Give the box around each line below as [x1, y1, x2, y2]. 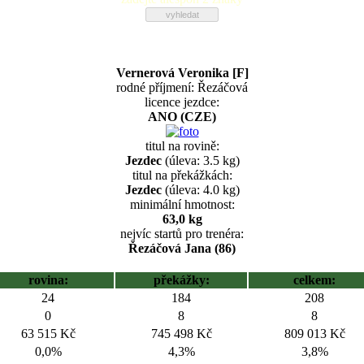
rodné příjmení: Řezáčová [116, 80, 248, 94]
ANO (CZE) [148, 110, 216, 123]
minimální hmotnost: [129, 197, 235, 211]
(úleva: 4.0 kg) [161, 183, 240, 197]
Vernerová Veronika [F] [115, 66, 249, 80]
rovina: [28, 273, 68, 287]
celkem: [293, 273, 336, 287]
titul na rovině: [145, 139, 219, 153]
